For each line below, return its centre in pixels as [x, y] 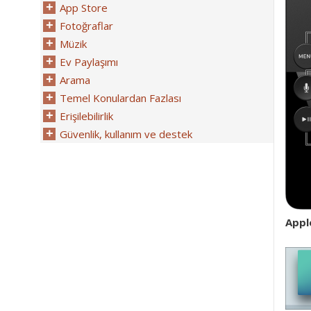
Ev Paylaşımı [89, 62]
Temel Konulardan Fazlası [120, 98]
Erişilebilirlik [86, 116]
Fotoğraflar [86, 26]
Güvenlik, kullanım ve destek [126, 134]
